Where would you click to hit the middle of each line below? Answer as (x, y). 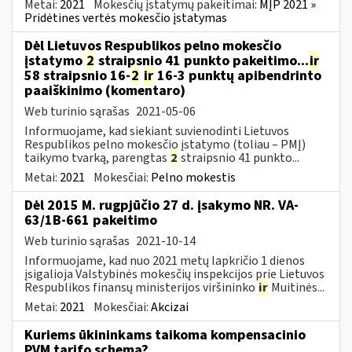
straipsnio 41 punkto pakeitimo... (202, 60)
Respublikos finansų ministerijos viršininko (141, 287)
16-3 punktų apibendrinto (238, 75)
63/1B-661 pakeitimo (91, 220)
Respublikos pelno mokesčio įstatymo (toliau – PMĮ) (165, 144)
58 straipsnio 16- (77, 75)
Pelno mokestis (193, 177)
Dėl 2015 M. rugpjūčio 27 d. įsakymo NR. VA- (161, 205)
